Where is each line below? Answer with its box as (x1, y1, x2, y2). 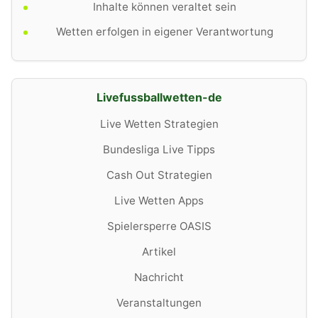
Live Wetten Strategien (99, 116, 219, 131)
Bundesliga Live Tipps (103, 142, 215, 156)
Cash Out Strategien (106, 168, 212, 182)
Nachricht (134, 270, 184, 284)
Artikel (142, 244, 176, 258)
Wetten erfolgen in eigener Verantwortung (56, 25, 273, 39)
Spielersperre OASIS (106, 219, 212, 233)
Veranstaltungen (116, 295, 202, 309)
